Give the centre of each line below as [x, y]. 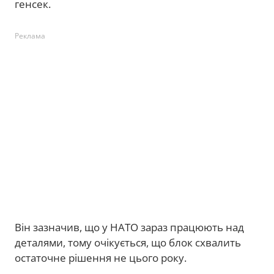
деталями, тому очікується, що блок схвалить [128, 243]
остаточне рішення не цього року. [101, 258]
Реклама [30, 36]
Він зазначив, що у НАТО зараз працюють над [129, 227]
